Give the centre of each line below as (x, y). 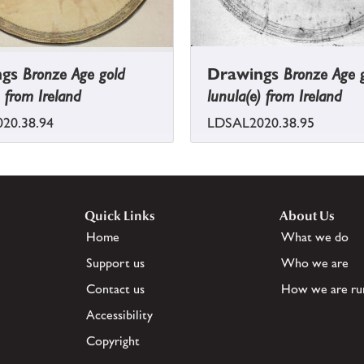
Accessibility (119, 315)
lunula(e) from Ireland (275, 96)
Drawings (245, 74)
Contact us (115, 289)
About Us (307, 216)
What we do (315, 237)
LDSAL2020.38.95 (261, 123)
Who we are (315, 263)
